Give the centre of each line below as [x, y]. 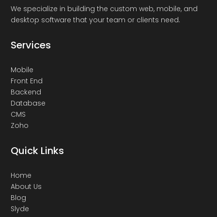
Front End [27, 81]
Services [31, 45]
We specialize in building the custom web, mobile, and [104, 8]
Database [28, 103]
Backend [26, 92]
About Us [26, 186]
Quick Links [38, 150]
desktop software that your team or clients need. [96, 20]
